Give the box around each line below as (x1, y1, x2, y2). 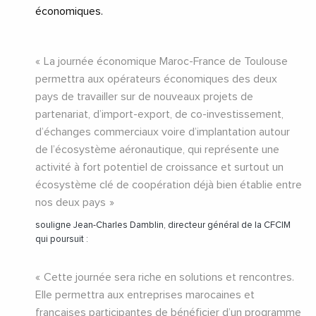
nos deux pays (35, 197, 106, 209)
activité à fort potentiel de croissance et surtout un (35, 162, 284, 174)
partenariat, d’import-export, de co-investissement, (35, 109, 284, 121)
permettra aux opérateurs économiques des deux (35, 73, 277, 85)
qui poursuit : (35, 235, 90, 245)
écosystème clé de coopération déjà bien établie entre (35, 179, 302, 191)
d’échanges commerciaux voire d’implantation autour (35, 126, 290, 138)
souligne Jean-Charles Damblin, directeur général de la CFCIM (35, 221, 291, 231)
